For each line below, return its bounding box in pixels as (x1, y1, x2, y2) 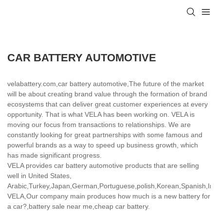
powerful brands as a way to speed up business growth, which (7, 141, 198, 149)
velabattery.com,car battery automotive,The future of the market (7, 79, 204, 88)
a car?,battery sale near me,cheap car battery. (7, 202, 150, 210)
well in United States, (7, 171, 72, 180)
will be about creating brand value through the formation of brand (7, 90, 207, 98)
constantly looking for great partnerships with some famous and (7, 130, 202, 139)
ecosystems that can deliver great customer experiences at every (7, 100, 208, 108)
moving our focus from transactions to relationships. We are (7, 120, 191, 128)
